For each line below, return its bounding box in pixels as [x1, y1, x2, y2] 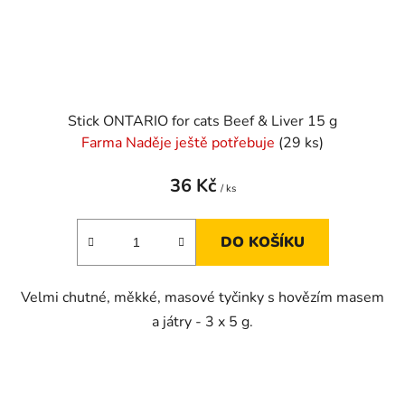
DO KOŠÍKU [220, 231, 305, 252]
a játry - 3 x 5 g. [152, 311, 253, 332]
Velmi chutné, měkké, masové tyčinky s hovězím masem [21, 287, 384, 307]
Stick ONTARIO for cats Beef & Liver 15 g [68, 110, 337, 131]
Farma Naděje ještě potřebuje [81, 132, 278, 153]
